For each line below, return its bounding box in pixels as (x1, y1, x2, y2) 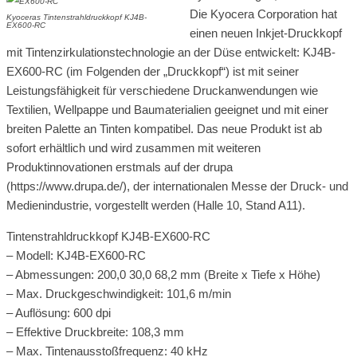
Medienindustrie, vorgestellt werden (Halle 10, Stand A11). (6, 198, 305, 212)
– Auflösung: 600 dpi (6, 305, 111, 320)
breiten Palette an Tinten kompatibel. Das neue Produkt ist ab (6, 121, 322, 135)
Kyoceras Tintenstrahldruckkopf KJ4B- (6, 12, 147, 22)
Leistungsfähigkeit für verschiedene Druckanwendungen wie (6, 83, 318, 97)
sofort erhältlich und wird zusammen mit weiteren (6, 140, 261, 155)
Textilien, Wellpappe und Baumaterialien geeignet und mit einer (6, 102, 328, 116)
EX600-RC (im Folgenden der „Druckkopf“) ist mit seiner (6, 64, 299, 78)
